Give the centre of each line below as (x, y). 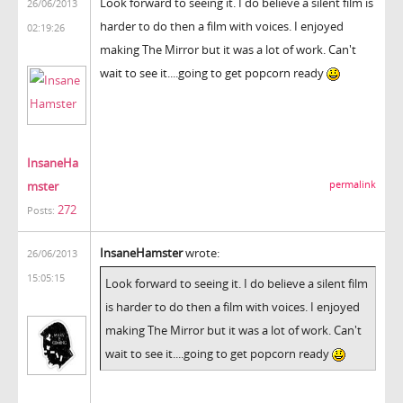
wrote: (201, 252)
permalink (353, 184)
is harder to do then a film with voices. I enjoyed (233, 306)
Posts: (41, 210)
